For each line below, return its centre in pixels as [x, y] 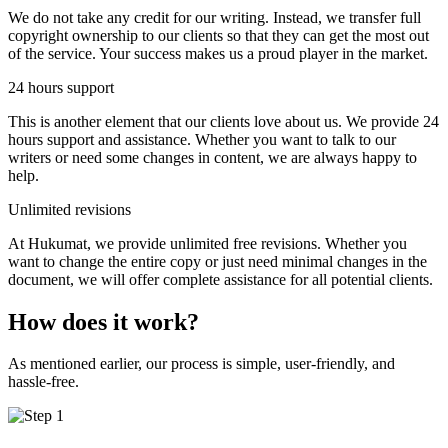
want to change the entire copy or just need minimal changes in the [217, 261]
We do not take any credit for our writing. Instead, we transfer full [214, 17]
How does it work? [103, 321]
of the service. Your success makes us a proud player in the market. [218, 53]
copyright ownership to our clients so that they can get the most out [218, 35]
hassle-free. [43, 382]
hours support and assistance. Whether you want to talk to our [202, 139]
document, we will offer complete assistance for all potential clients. [220, 279]
